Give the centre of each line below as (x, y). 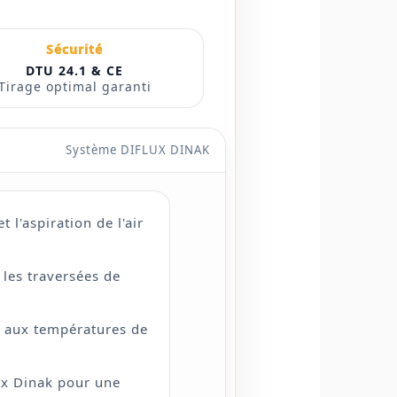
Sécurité (74, 49)
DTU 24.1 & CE (74, 70)
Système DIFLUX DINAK (138, 150)
